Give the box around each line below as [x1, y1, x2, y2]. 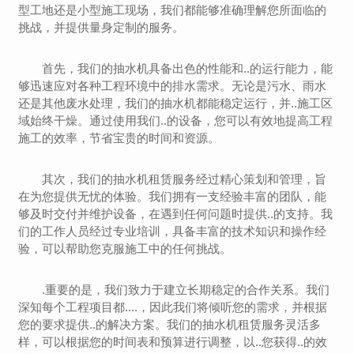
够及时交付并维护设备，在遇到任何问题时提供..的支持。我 [18, 207, 333, 220]
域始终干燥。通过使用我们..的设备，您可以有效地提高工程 [18, 114, 333, 127]
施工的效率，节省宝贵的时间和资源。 [18, 131, 220, 145]
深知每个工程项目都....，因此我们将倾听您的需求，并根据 [18, 300, 328, 314]
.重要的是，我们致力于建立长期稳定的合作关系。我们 [42, 283, 330, 296]
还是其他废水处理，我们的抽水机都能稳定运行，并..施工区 [18, 96, 333, 110]
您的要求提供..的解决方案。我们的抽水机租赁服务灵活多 [18, 318, 322, 331]
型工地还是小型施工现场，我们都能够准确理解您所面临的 [18, 3, 327, 17]
